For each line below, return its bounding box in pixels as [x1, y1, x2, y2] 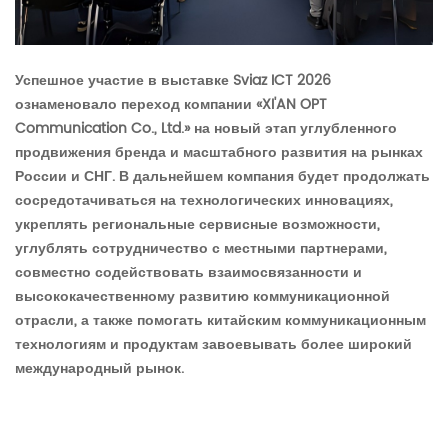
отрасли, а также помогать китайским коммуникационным [15, 309, 426, 333]
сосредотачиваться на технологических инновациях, [15, 189, 393, 213]
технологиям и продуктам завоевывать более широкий [15, 333, 412, 357]
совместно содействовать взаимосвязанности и [15, 261, 362, 285]
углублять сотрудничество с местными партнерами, [15, 237, 387, 261]
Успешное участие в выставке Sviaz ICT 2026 [15, 69, 331, 93]
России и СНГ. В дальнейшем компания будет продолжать [15, 165, 430, 189]
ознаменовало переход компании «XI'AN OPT [15, 93, 327, 117]
